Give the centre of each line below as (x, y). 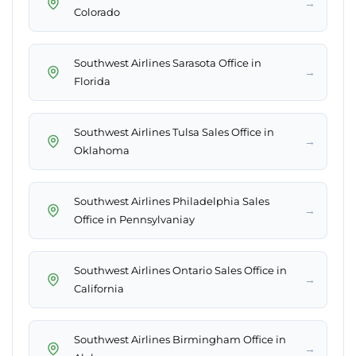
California (99, 289)
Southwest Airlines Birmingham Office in (180, 340)
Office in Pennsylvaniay (134, 220)
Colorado (97, 12)
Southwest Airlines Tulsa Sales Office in (174, 132)
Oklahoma (102, 151)
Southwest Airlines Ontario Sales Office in (180, 271)
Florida (92, 81)
